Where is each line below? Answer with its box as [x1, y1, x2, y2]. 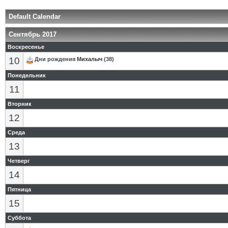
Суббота [8, 215, 31, 221]
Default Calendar [9, 13, 61, 20]
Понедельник [8, 72, 46, 78]
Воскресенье [8, 44, 44, 50]
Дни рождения [35, 56, 77, 63]
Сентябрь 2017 [9, 31, 56, 38]
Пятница [8, 186, 31, 192]
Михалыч [77, 56, 102, 63]
